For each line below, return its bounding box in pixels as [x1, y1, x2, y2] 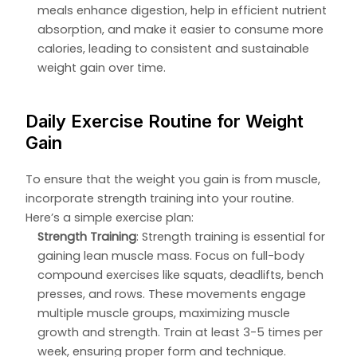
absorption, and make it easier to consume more [37, 22, 324, 38]
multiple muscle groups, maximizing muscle [37, 305, 291, 322]
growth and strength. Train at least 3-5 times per [37, 324, 324, 341]
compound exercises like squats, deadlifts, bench [37, 267, 324, 284]
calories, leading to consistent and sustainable [37, 41, 310, 57]
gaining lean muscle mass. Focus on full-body [37, 248, 305, 265]
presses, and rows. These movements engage [37, 286, 307, 303]
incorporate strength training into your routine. [25, 190, 295, 207]
